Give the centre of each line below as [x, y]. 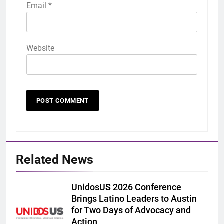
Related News [55, 160]
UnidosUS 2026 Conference [126, 188]
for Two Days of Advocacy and [131, 211]
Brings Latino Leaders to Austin [134, 199]
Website [40, 48]
